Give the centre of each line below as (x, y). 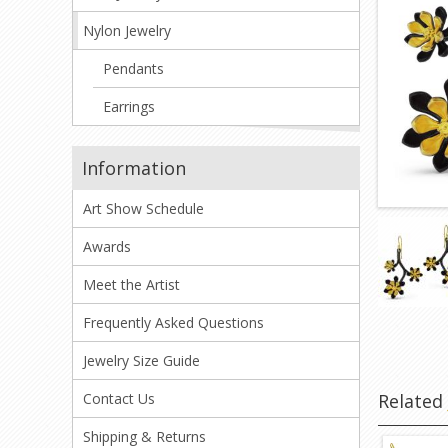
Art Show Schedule (143, 209)
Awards (107, 247)
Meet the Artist (131, 285)
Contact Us (119, 399)
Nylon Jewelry (127, 31)
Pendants (133, 69)
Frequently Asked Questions (173, 323)
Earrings (129, 107)
